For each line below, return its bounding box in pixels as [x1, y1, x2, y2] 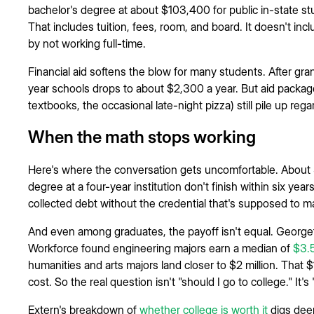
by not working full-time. [28, 36, 146, 50]
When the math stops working [28, 126, 256, 147]
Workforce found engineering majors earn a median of [28, 240, 293, 255]
